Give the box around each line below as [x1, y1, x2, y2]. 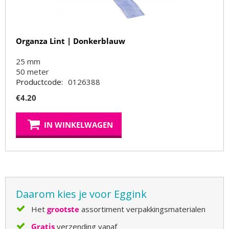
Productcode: [16, 77, 63, 87]
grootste [47, 204, 79, 214]
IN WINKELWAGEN [44, 120, 113, 130]
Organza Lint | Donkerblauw [16, 36, 125, 46]
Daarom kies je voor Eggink [16, 187, 147, 201]
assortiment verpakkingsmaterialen [79, 204, 205, 214]
